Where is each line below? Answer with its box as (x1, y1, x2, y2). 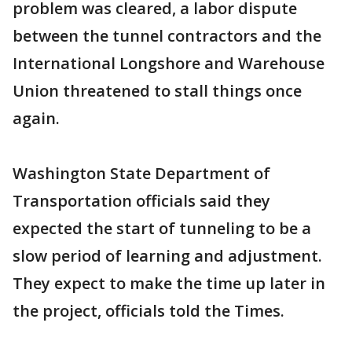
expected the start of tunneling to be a (13, 218, 311, 240)
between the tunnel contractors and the (13, 25, 321, 47)
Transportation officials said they (13, 190, 270, 212)
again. (13, 108, 60, 130)
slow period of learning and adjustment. (13, 245, 322, 267)
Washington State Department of (13, 163, 270, 185)
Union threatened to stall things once (13, 80, 302, 102)
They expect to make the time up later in (13, 273, 325, 295)
